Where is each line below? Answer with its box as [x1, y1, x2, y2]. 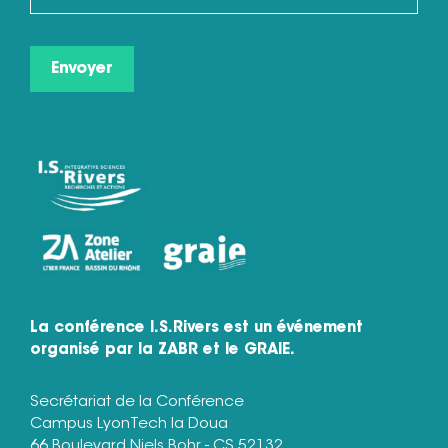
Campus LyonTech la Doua [30, 416, 228, 432]
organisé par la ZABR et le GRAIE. [30, 342, 295, 358]
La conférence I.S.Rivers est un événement [30, 320, 363, 336]
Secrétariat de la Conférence [30, 394, 244, 410]
